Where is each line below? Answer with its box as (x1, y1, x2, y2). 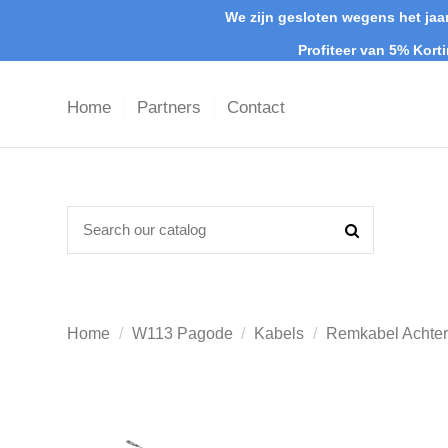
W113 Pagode (131, 325, 233, 343)
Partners (137, 98, 206, 118)
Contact (227, 98, 285, 118)
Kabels (254, 325, 305, 343)
